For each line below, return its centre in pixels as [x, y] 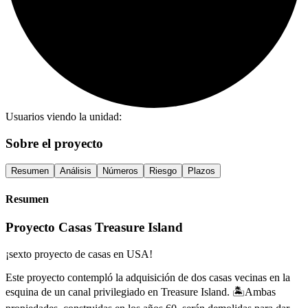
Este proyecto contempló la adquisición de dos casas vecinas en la [148, 277]
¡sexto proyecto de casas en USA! [79, 254]
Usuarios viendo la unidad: [64, 116]
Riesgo [163, 171]
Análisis [76, 171]
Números [120, 171]
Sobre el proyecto [54, 143]
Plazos [201, 171]
